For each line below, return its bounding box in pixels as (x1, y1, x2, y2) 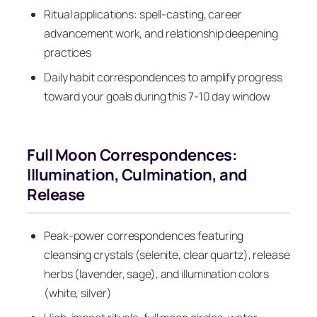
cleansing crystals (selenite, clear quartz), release (44, 246, 290, 263)
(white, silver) (44, 284, 112, 301)
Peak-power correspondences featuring (44, 227, 244, 243)
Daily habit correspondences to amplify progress (44, 69, 283, 86)
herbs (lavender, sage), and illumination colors (44, 265, 270, 282)
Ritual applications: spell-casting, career (44, 6, 242, 23)
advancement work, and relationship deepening (44, 25, 278, 42)
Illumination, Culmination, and (27, 164, 248, 186)
